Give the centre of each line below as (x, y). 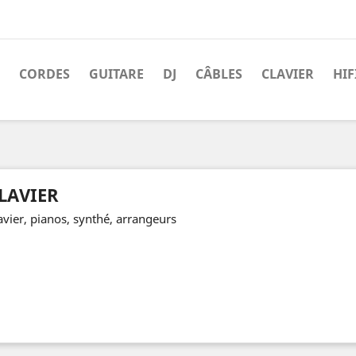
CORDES (44, 74)
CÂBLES (219, 74)
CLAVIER (288, 74)
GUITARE (116, 74)
